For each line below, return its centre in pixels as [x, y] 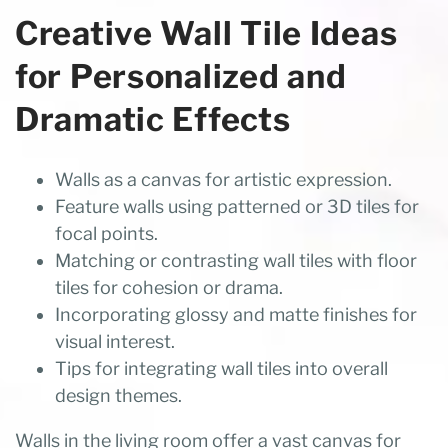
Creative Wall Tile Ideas [206, 34]
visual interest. [115, 342]
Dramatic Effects [153, 120]
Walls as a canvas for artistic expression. [223, 180]
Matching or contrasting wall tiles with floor [236, 261]
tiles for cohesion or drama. [169, 288]
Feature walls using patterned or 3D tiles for [237, 207]
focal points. [106, 234]
